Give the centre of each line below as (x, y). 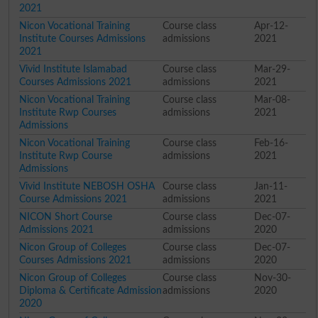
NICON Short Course (65, 216)
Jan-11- (271, 186)
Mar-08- (273, 99)
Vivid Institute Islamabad (73, 69)
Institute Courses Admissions (82, 38)
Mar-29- (273, 69)
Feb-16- (272, 143)
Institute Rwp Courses (67, 112)
